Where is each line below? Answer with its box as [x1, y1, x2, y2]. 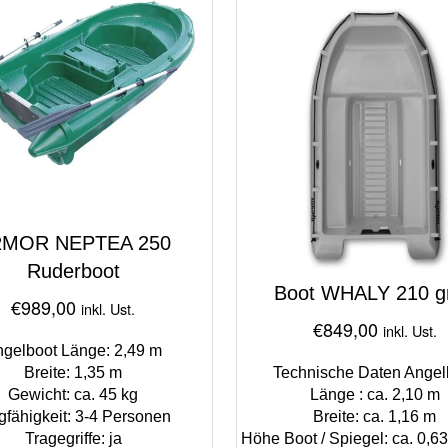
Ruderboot [26, 259, 120, 282]
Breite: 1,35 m [24, 363, 123, 381]
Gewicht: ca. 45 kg [8, 385, 139, 403]
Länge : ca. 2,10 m [309, 385, 440, 403]
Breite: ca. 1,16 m [313, 407, 437, 425]
